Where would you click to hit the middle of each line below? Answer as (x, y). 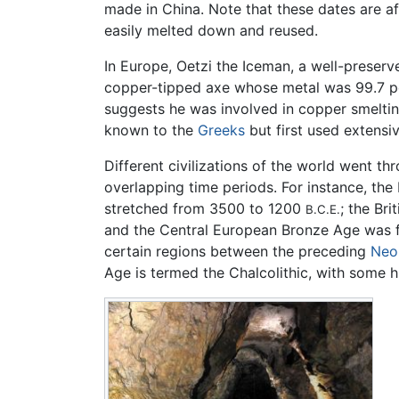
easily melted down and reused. (211, 30)
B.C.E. (323, 209)
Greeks (221, 130)
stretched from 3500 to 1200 (205, 208)
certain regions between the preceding (237, 251)
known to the (151, 130)
